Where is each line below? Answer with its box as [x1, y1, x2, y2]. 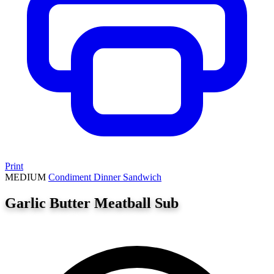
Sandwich [123, 172, 161, 182]
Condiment [48, 172, 94, 182]
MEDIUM [5, 172, 46, 182]
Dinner [94, 172, 123, 182]
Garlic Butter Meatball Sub [5, 194, 179, 211]
